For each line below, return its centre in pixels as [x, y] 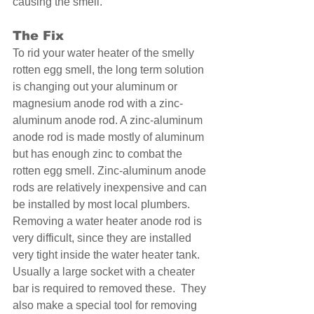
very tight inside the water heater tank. [109, 255]
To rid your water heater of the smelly [105, 53]
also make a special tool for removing [106, 306]
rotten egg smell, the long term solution [110, 70]
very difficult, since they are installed [103, 238]
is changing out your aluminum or [96, 87]
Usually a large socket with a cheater [105, 272]
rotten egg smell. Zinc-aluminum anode [111, 171]
